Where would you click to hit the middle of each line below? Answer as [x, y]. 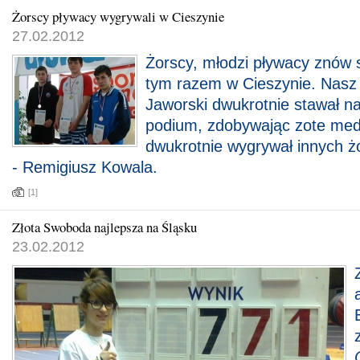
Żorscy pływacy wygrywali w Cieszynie [118, 16]
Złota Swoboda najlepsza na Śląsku [104, 227]
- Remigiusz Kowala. [85, 167]
